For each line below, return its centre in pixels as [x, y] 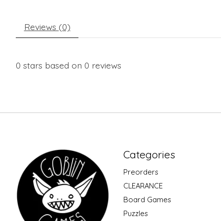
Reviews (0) [47, 26]
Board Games [147, 200]
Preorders [141, 172]
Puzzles [135, 214]
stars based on [53, 65]
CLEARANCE [143, 185]
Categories [149, 154]
